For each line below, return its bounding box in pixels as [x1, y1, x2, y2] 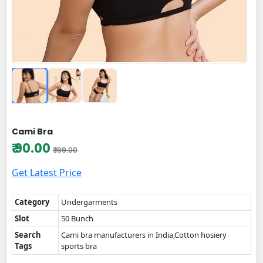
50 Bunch [61, 213, 93, 224]
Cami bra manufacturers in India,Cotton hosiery [61, 229, 227, 240]
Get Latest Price [12, 166, 82, 179]
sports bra [61, 240, 97, 251]
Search [15, 229, 41, 240]
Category [15, 196, 49, 207]
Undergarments [61, 196, 117, 207]
